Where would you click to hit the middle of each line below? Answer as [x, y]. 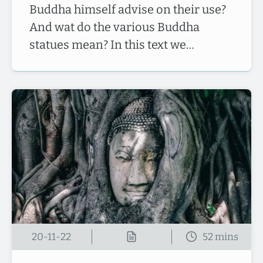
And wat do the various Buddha [114, 27]
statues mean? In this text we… [112, 44]
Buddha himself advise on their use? [128, 9]
